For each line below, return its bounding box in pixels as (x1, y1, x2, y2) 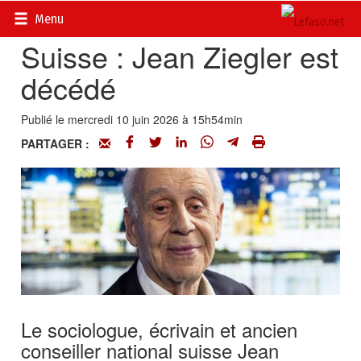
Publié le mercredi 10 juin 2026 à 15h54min (21, 111, 243, 127)
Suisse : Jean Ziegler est (21, 35, 339, 77)
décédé (21, 67, 117, 108)
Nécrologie (132, 8, 188, 24)
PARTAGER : (21, 135, 100, 151)
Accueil (21, 8, 58, 24)
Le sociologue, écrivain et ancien (21, 315, 298, 344)
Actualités (70, 8, 120, 24)
